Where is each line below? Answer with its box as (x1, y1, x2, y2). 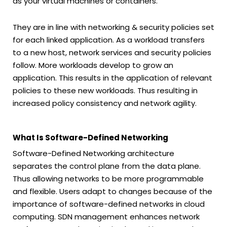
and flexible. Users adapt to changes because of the (13, 185, 212, 197)
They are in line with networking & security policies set (13, 21, 214, 32)
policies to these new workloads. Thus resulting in (13, 85, 198, 96)
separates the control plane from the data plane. (13, 160, 201, 171)
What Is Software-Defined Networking (13, 132, 168, 143)
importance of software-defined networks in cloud (13, 198, 205, 209)
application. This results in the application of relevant (13, 72, 212, 83)
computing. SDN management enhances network (13, 211, 200, 222)
